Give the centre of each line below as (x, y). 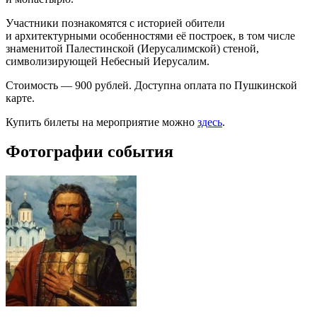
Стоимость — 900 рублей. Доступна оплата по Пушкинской (151, 85)
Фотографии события (90, 152)
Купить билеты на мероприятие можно (102, 122)
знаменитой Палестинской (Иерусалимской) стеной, (132, 48)
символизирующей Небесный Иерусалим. (108, 61)
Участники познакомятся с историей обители (115, 23)
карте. (20, 98)
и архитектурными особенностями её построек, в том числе (150, 35)
